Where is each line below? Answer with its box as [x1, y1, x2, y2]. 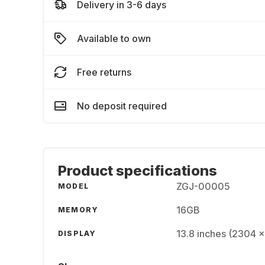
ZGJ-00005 [176, 180, 230, 192]
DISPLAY [58, 229, 96, 238]
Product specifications [58, 162, 217, 179]
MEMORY [58, 205, 99, 214]
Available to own [77, 33, 151, 44]
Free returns [77, 66, 131, 78]
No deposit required [77, 100, 167, 112]
